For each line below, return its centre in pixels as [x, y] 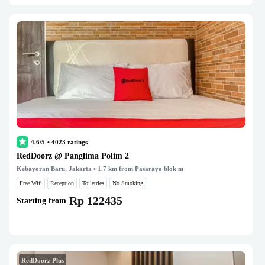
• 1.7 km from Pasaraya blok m [138, 169]
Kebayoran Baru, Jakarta [54, 169]
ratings [77, 142]
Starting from [41, 201]
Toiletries [93, 183]
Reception [62, 183]
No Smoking [128, 183]
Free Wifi [31, 183]
